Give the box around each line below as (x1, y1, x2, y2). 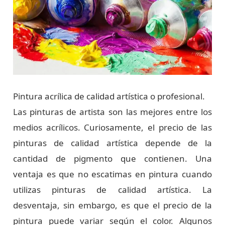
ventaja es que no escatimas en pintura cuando (13, 168, 212, 180)
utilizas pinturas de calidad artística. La (13, 183, 212, 195)
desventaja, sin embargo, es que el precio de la (13, 199, 212, 211)
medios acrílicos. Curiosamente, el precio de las (13, 121, 212, 133)
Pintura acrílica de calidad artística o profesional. (13, 90, 205, 102)
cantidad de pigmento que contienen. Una (13, 152, 212, 164)
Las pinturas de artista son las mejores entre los (13, 105, 212, 118)
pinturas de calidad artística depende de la (13, 137, 212, 149)
